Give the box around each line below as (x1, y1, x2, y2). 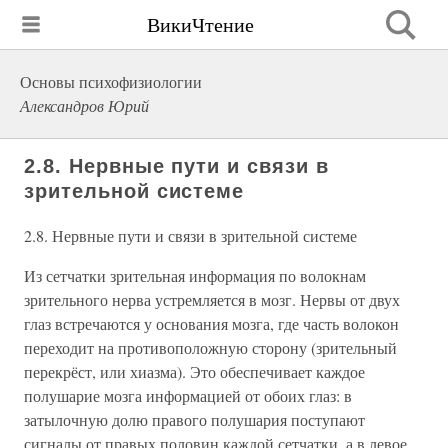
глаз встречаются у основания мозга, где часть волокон (24, 313, 399, 334)
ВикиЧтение (147, 10, 254, 38)
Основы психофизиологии (20, 71, 202, 92)
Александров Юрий (20, 95, 149, 116)
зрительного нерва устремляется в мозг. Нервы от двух (24, 289, 400, 310)
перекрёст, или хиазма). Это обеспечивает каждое (24, 361, 365, 382)
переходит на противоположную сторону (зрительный (24, 337, 397, 358)
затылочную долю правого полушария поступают (24, 409, 365, 430)
